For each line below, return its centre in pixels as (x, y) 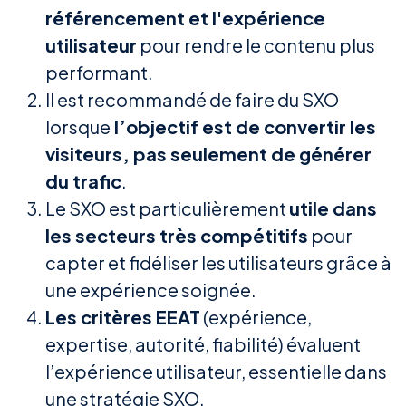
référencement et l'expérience (185, 18)
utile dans (333, 208)
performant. (99, 72)
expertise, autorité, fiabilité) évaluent (203, 344)
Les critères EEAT (123, 317)
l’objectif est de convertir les (243, 127)
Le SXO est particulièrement (167, 208)
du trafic (83, 181)
